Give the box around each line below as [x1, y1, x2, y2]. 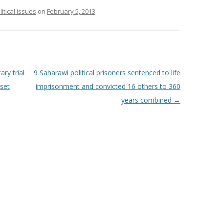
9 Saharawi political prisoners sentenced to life [33, 68, 180, 77]
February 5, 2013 [47, 7, 95, 16]
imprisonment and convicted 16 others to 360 [35, 82, 180, 91]
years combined [121, 95, 174, 105]
